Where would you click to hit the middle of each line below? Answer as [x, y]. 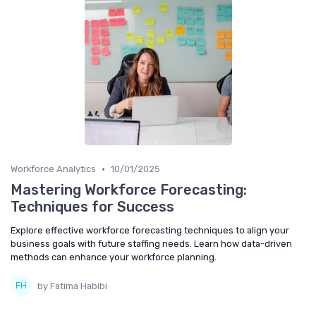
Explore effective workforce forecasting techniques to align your [150, 231]
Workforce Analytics [53, 169]
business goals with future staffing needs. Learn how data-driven [151, 244]
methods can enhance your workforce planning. [114, 257]
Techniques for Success [92, 207]
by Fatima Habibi [72, 286]
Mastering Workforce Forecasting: [129, 190]
